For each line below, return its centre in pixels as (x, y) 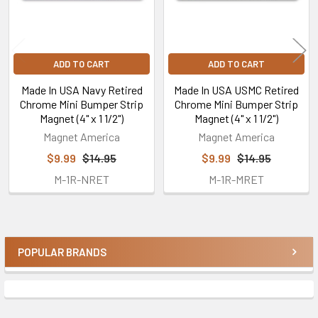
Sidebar (53, 266)
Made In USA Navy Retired (82, 89)
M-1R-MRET (236, 179)
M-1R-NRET (82, 179)
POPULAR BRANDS (62, 252)
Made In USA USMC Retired (236, 89)
